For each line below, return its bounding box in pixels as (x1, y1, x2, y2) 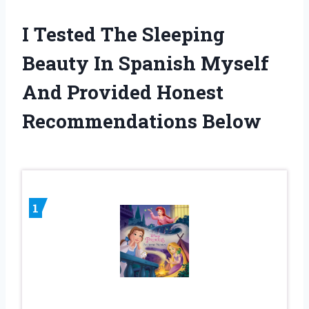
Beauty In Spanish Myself (22, 50, 269, 76)
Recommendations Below (22, 108, 261, 134)
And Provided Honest (22, 79, 223, 105)
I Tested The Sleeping (22, 21, 225, 47)
